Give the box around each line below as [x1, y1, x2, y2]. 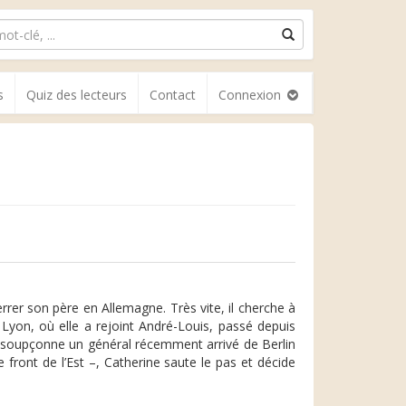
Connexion [218, 86, 285, 103]
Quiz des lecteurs [26, 86, 127, 103]
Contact [150, 86, 196, 103]
